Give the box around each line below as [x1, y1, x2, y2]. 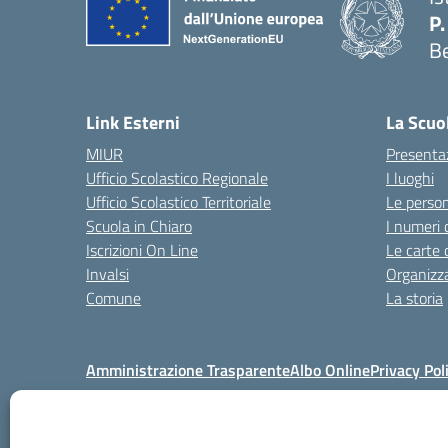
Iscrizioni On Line [86, 237, 198, 262]
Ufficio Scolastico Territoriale [86, 189, 271, 214]
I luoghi [386, 165, 434, 190]
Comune [86, 285, 141, 310]
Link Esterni [86, 108, 180, 136]
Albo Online [290, 357, 370, 382]
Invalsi [86, 261, 129, 286]
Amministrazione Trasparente [86, 357, 290, 382]
